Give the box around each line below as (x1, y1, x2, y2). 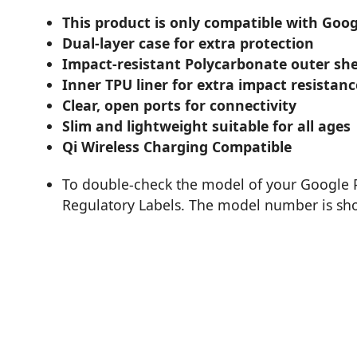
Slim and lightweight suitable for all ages (62, 116, 351, 136)
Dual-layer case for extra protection (62, 33, 315, 53)
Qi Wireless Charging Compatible (62, 137, 292, 157)
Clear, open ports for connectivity (62, 96, 297, 116)
